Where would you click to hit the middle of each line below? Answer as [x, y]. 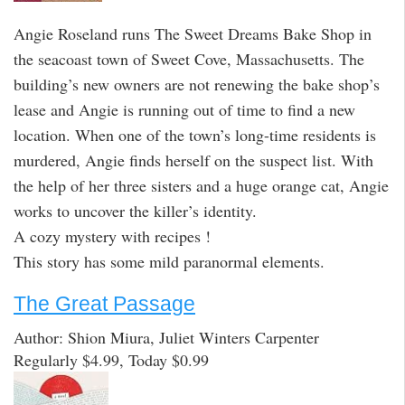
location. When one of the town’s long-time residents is [195, 134]
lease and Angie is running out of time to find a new [184, 109]
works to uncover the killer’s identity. [135, 210]
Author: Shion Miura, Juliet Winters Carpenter [166, 337]
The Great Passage [104, 304]
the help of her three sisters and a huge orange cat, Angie [201, 185]
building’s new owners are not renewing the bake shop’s [197, 84]
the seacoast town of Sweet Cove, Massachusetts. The [189, 58]
